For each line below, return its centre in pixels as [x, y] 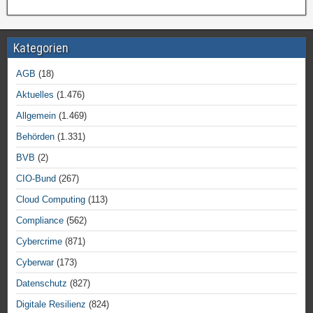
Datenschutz [42, 283]
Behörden [35, 137]
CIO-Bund [36, 179]
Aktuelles [35, 95]
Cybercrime [39, 241]
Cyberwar [35, 262]
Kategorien [41, 48]
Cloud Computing [51, 199]
